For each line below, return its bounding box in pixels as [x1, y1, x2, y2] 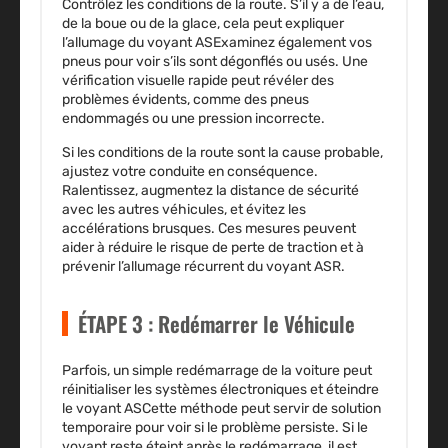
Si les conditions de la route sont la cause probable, [62, 144, 383, 162]
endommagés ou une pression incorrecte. [62, 110, 325, 128]
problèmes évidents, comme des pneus [62, 91, 309, 109]
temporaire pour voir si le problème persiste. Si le [62, 419, 368, 437]
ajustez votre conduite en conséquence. [62, 163, 318, 181]
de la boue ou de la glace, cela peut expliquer [62, 15, 344, 33]
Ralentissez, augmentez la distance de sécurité [62, 182, 359, 200]
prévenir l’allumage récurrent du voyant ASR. [62, 258, 345, 276]
